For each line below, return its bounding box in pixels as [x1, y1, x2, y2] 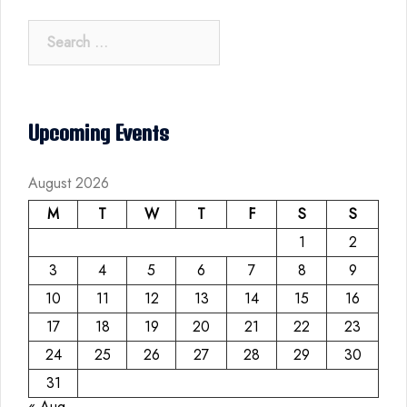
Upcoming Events [28, 119, 169, 145]
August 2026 [28, 172, 109, 194]
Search [28, 17, 71, 39]
